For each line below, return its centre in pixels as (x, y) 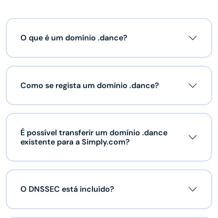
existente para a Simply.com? (75, 142)
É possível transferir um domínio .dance (94, 133)
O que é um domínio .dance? (74, 38)
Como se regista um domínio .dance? (90, 86)
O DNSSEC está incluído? (67, 189)
